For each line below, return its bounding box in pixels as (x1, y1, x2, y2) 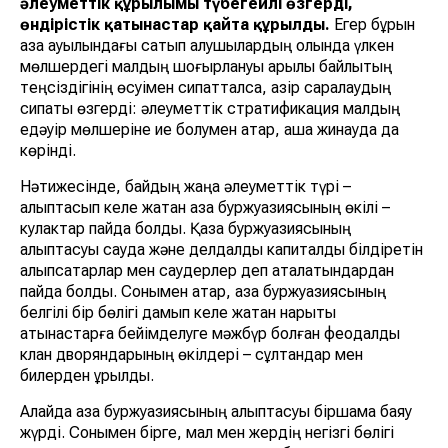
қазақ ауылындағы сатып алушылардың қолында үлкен (20, 36, 394, 56)
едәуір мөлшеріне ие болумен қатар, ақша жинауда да (20, 120, 399, 140)
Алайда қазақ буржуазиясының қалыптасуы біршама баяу (20, 402, 412, 422)
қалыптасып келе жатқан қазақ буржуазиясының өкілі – (20, 198, 390, 218)
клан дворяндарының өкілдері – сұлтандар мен (20, 345, 363, 365)
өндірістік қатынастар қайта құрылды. (20, 15, 330, 35)
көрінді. (20, 141, 76, 161)
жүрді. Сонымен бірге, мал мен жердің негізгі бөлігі (20, 423, 394, 443)
